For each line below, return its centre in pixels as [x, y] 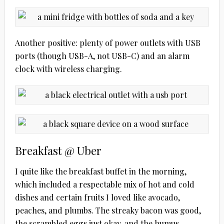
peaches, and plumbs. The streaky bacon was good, [108, 210]
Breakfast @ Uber [58, 151]
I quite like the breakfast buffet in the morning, [100, 171]
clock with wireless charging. [68, 69]
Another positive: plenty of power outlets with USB [107, 43]
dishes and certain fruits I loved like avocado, [97, 197]
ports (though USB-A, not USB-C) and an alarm [102, 56]
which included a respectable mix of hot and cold [104, 184]
